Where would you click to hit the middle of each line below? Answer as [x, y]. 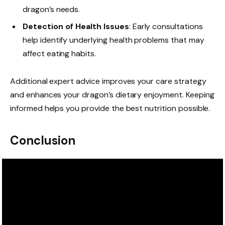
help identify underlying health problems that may [114, 40]
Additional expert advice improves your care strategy [108, 81]
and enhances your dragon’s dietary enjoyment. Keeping [112, 95]
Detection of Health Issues [76, 27]
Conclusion [43, 140]
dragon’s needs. [51, 10]
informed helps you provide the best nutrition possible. [110, 108]
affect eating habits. [59, 54]
